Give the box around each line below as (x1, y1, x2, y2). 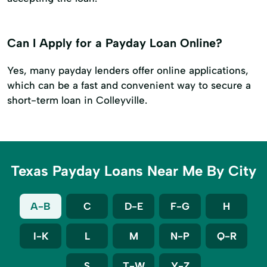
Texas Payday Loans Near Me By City (11, 162, 256, 180)
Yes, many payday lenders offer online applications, (7, 64, 249, 77)
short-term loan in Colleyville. (7, 94, 147, 107)
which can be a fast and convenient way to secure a (7, 79, 251, 92)
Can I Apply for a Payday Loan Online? (7, 35, 222, 50)
